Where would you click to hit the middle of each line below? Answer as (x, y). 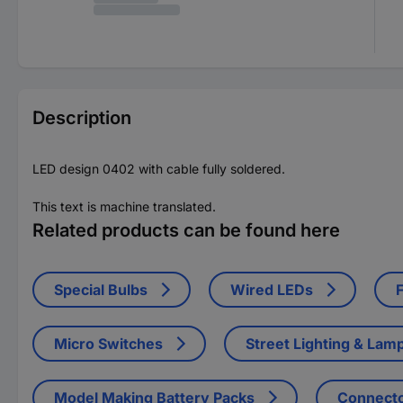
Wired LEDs (272, 289)
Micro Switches (108, 343)
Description (82, 117)
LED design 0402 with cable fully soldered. (159, 168)
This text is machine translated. (124, 206)
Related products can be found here (186, 230)
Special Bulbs (101, 289)
